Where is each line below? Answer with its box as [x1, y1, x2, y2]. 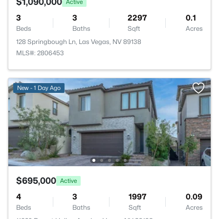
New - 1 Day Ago [17, 84, 61, 91]
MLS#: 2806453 [16, 49, 64, 57]
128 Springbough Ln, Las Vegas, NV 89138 [16, 38, 141, 45]
